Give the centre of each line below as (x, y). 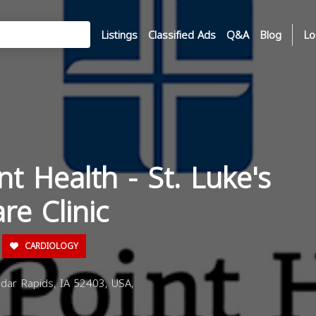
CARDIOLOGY (50, 246)
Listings (119, 35)
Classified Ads (182, 35)
